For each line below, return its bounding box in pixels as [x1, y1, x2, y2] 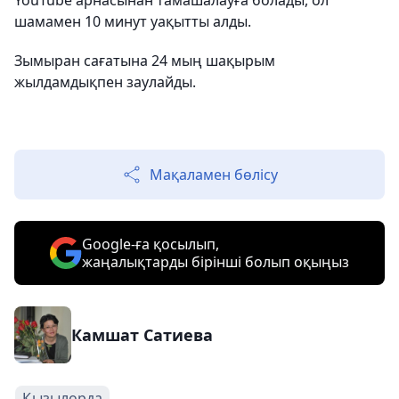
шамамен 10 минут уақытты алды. [14, 12, 255, 31]
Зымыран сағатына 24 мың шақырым [14, 51, 275, 70]
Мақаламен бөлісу [150, 165, 278, 184]
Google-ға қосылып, [82, 234, 219, 254]
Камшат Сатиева [71, 324, 213, 346]
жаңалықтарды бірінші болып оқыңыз [82, 252, 349, 272]
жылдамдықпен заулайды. [14, 72, 196, 92]
